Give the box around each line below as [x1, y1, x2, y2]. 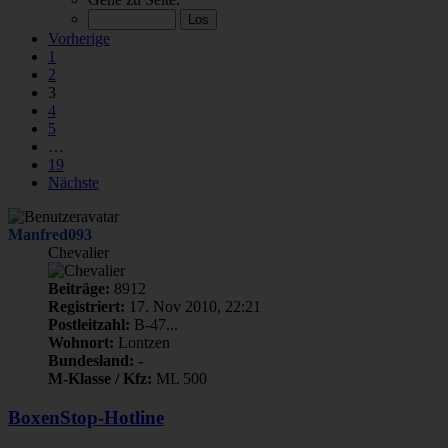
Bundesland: [48, 351, 134, 369]
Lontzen [114, 333, 170, 351]
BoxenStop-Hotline [8, 406, 164, 428]
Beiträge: [48, 279, 110, 297]
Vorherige [48, 29, 110, 47]
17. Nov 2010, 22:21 [125, 297, 261, 315]
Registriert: [48, 297, 125, 315]
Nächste [48, 173, 99, 191]
